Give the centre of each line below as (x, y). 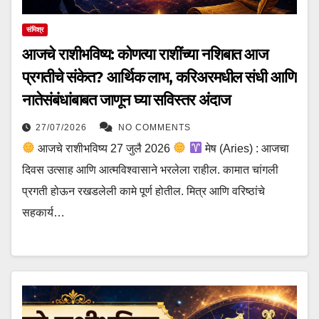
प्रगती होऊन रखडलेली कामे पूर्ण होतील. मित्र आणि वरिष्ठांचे (143, 191)
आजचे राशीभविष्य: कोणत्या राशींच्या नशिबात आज (145, 54)
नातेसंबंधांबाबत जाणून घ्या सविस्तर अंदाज (126, 100)
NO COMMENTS (155, 127)
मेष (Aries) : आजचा (245, 148)
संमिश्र (35, 29)
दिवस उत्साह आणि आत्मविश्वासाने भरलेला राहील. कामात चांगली (150, 169)
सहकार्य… (43, 212)
